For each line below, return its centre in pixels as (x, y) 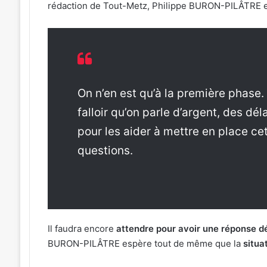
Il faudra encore (82, 228)
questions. (105, 150)
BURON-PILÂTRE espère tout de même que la (145, 243)
